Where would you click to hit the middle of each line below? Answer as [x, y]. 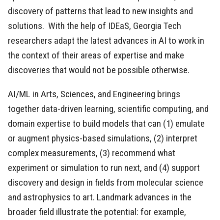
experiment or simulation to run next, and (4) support [104, 168]
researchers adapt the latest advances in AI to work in [106, 41]
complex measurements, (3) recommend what [92, 153]
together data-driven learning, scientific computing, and [108, 109]
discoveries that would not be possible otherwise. [100, 70]
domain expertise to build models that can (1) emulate [106, 124]
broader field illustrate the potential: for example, [97, 212]
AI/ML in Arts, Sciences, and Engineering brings [94, 94]
